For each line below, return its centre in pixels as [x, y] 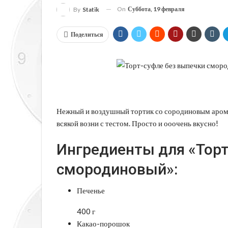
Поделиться [87, 34]
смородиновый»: [117, 169]
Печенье [91, 190]
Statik [91, 9]
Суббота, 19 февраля [156, 9]
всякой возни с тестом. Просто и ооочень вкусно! [137, 123]
